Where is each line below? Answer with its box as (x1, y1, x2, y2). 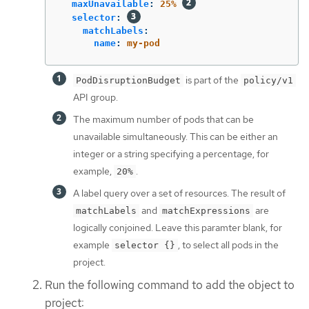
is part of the (183, 74, 241, 87)
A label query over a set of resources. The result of (73, 187, 286, 200)
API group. (73, 91, 118, 104)
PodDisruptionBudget (76, 75, 181, 86)
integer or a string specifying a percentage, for (73, 148, 269, 161)
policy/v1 (243, 75, 293, 86)
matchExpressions (162, 206, 250, 217)
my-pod (127, 38, 160, 49)
